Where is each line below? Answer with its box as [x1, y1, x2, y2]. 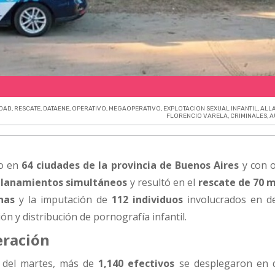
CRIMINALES [230, 112, 268, 120]
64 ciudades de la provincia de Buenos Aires [21, 158, 239, 172]
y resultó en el [127, 175, 198, 189]
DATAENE [43, 104, 70, 112]
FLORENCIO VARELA [166, 112, 228, 120]
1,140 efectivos [98, 257, 175, 271]
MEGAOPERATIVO [109, 104, 161, 112]
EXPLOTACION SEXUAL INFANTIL [163, 104, 258, 112]
